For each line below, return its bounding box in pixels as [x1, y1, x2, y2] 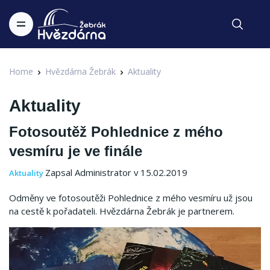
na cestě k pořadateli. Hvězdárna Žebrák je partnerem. [9, 205, 234, 217]
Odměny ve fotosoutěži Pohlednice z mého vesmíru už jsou [9, 192, 253, 204]
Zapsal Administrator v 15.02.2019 [45, 166, 187, 178]
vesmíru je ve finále [9, 143, 142, 159]
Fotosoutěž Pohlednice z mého [9, 124, 223, 140]
